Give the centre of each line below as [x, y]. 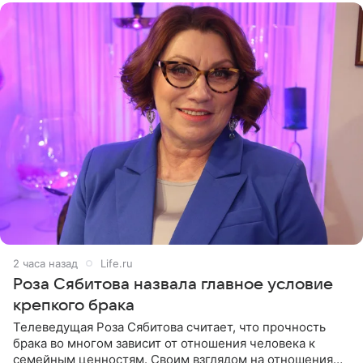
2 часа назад [45, 263]
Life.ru [117, 263]
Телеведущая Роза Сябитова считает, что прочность [169, 327]
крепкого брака [74, 305]
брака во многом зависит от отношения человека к [164, 343]
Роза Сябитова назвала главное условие [173, 284]
